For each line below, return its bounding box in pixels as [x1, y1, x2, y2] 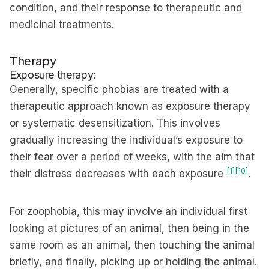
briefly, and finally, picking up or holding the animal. [10, 256, 257, 268]
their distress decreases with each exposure [10, 168, 226, 180]
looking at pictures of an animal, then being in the [10, 222, 249, 234]
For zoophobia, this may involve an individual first [10, 205, 247, 217]
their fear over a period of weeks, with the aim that [10, 151, 255, 163]
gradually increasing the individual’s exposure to [10, 134, 243, 146]
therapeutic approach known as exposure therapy [10, 100, 250, 112]
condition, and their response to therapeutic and [10, 2, 242, 14]
